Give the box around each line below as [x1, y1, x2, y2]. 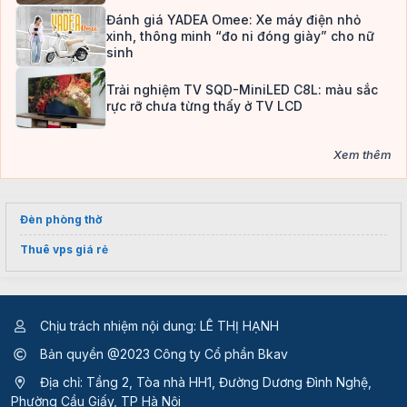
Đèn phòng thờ [20, 213, 102, 227]
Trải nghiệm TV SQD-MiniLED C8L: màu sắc [106, 82, 378, 98]
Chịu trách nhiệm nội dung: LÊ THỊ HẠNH [36, 318, 279, 334]
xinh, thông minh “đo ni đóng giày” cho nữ [106, 28, 374, 45]
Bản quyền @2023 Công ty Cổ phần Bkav [36, 346, 288, 362]
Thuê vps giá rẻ [20, 243, 108, 257]
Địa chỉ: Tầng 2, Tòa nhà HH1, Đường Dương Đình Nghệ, [36, 374, 372, 391]
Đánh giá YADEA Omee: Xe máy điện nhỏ [106, 12, 361, 28]
